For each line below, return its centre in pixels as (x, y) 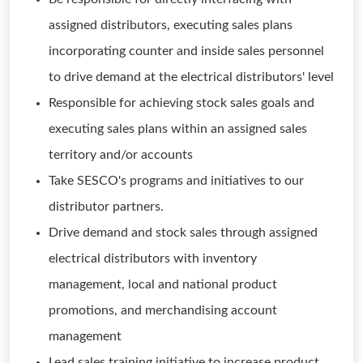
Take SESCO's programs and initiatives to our (176, 181)
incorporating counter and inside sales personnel (186, 51)
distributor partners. (106, 207)
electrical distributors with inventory (153, 258)
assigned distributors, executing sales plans (171, 25)
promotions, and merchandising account (163, 310)
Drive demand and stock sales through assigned (183, 233)
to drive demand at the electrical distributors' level (191, 77)
